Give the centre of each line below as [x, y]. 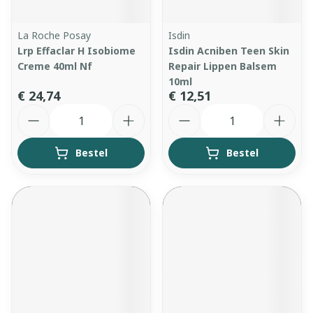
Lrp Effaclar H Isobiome [77, 51]
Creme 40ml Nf [55, 66]
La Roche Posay [54, 35]
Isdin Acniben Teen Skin [229, 51]
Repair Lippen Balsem [223, 66]
